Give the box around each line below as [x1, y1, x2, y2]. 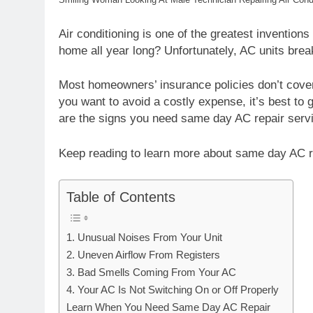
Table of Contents [66, 189, 175, 205]
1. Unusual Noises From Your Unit [66, 231, 222, 243]
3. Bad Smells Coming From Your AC [66, 266, 236, 278]
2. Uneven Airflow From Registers [66, 249, 220, 261]
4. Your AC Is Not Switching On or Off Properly [66, 284, 279, 296]
